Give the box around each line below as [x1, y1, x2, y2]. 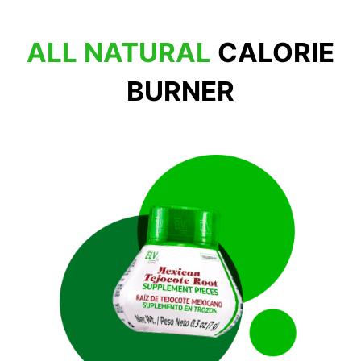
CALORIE [218, 35, 334, 68]
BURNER [127, 74, 234, 107]
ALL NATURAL [27, 35, 211, 68]
